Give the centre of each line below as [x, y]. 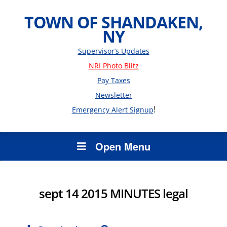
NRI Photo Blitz [113, 66]
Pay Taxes [113, 80]
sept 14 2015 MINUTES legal [113, 193]
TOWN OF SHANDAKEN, [113, 22]
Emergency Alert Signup [112, 110]
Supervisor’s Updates [113, 51]
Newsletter [113, 95]
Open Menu [123, 146]
